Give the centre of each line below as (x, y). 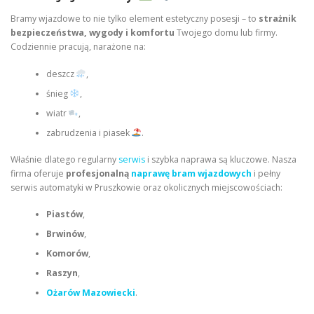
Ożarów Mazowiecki (90, 293)
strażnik (278, 19)
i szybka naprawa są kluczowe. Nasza (221, 159)
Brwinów (65, 234)
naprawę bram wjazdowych (191, 173)
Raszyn (62, 273)
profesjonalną (98, 173)
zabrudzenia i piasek (89, 132)
